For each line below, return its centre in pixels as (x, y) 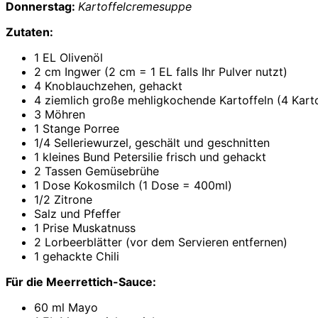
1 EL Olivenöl (68, 58)
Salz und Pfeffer (77, 214)
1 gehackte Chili (77, 257)
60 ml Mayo (66, 308)
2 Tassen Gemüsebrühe (97, 171)
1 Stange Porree (77, 129)
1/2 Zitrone (63, 200)
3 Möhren (60, 115)
